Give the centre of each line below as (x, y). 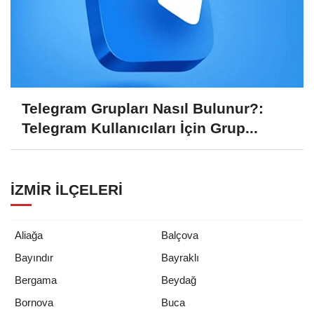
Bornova (34, 302)
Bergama (36, 280)
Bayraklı (180, 257)
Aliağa (29, 235)
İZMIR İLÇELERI (67, 189)
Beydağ (179, 280)
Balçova (180, 235)
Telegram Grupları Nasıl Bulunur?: (143, 109)
